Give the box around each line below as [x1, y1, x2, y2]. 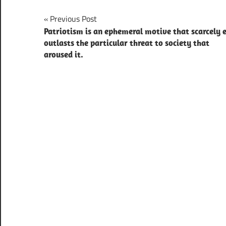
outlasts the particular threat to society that [44, 37, 209, 49]
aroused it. [44, 49, 83, 61]
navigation [43, 30, 107, 52]
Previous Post [50, 13, 97, 25]
